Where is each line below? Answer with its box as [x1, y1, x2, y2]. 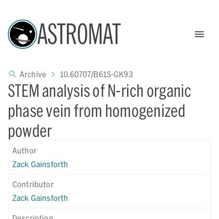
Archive [20, 69, 47, 79]
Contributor [12, 179, 54, 189]
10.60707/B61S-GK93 [60, 69, 133, 79]
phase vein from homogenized [8, 100, 186, 120]
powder [8, 120, 52, 140]
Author [12, 146, 37, 155]
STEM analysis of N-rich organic [8, 80, 192, 100]
